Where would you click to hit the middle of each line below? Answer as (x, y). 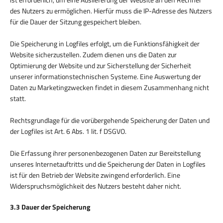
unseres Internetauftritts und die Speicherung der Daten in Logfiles (108, 164)
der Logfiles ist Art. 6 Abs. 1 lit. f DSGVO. (68, 131)
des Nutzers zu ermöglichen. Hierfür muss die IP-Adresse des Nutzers (111, 10)
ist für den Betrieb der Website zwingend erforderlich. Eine (95, 175)
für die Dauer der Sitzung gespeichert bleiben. (76, 21)
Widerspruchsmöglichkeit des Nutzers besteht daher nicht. (96, 186)
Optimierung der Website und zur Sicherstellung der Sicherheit (101, 65)
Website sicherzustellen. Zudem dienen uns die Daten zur (93, 54)
